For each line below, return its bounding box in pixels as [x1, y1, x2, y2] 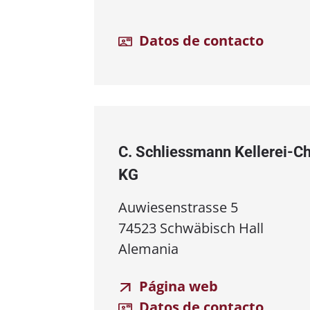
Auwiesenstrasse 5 [118, 197, 238, 217]
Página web [136, 276, 218, 295]
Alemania [118, 239, 179, 258]
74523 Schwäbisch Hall [118, 218, 264, 237]
